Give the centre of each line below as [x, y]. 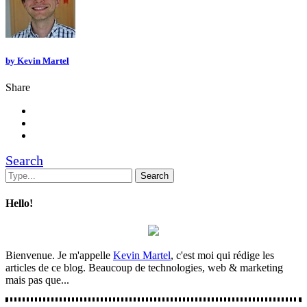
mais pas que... [37, 280]
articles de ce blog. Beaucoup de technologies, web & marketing [144, 267]
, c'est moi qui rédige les [222, 255]
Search [24, 161]
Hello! [19, 204]
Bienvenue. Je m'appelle [59, 255]
